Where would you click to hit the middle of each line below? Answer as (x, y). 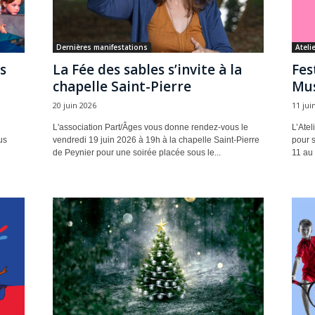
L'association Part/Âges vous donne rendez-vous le (150, 127)
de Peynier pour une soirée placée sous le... (136, 153)
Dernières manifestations (102, 47)
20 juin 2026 (74, 105)
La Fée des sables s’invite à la (147, 70)
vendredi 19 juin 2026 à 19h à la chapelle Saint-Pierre (156, 140)
